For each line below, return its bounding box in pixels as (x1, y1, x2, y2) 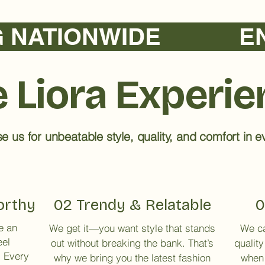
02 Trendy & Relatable (53, 195, 211, 214)
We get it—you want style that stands (49, 221, 215, 234)
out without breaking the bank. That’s (50, 236, 214, 249)
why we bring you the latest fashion (53, 251, 211, 264)
